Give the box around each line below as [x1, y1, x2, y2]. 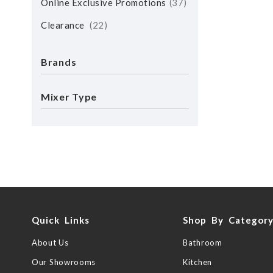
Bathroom [183, 238, 222, 247]
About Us [32, 238, 69, 247]
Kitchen [183, 257, 212, 267]
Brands [41, 56, 77, 68]
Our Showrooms [32, 257, 96, 267]
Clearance [41, 19, 87, 30]
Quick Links [32, 214, 90, 225]
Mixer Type [41, 91, 97, 102]
